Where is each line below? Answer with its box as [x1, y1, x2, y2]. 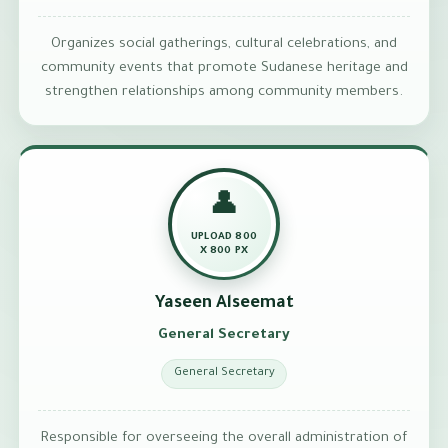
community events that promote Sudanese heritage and [40, 61, 408, 77]
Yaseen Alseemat [154, 294, 294, 314]
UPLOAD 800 [190, 231, 258, 243]
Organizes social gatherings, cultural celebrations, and [51, 37, 397, 53]
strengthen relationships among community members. [45, 85, 403, 101]
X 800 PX [199, 245, 249, 257]
